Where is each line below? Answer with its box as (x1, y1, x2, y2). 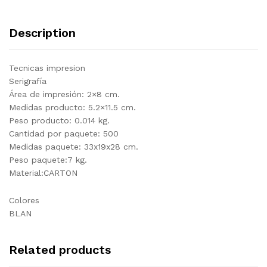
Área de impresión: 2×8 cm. (9, 89, 120, 99)
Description (9, 25, 76, 40)
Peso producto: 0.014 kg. (9, 115, 110, 125)
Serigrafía (9, 76, 46, 86)
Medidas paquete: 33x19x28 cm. (9, 141, 138, 151)
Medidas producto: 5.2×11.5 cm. (9, 102, 136, 112)
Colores (9, 195, 39, 205)
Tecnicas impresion (9, 63, 85, 73)
